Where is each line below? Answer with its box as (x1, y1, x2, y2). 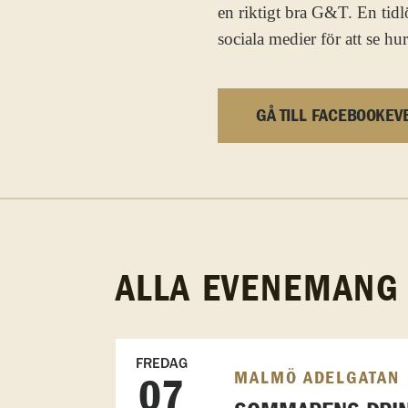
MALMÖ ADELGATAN (233, 368, 400, 387)
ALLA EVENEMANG (115, 270, 400, 308)
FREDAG (135, 353, 188, 372)
